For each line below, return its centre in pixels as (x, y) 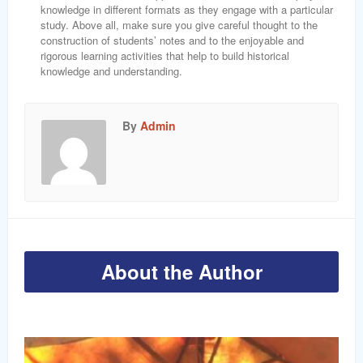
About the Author (181, 271)
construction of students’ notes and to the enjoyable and (172, 40)
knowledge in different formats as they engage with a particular (187, 9)
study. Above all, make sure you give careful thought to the (179, 25)
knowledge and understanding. (111, 71)
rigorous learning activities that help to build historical (165, 56)
